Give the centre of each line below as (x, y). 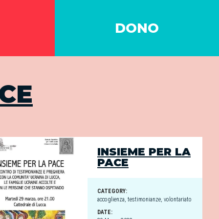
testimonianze (144, 199)
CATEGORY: (112, 191)
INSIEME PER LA (144, 152)
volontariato (178, 199)
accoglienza (111, 199)
